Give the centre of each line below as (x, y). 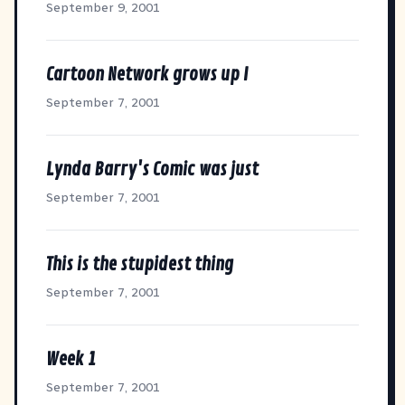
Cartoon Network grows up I (147, 74)
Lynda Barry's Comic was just (152, 169)
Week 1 (71, 359)
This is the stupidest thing (140, 264)
